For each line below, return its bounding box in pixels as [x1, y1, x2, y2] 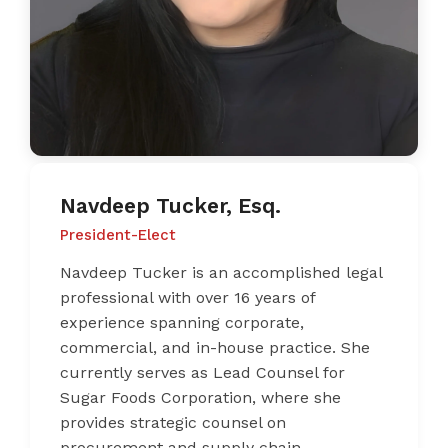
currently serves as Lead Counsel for [60, 363, 345, 383]
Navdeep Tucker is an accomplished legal [60, 263, 382, 283]
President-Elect [60, 226, 176, 245]
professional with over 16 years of [60, 288, 315, 308]
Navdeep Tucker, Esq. [60, 193, 281, 219]
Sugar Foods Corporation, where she [60, 388, 341, 408]
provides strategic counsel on [60, 413, 286, 433]
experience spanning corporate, [60, 313, 304, 333]
